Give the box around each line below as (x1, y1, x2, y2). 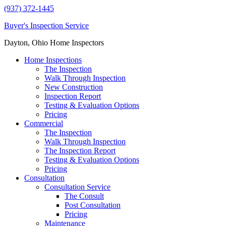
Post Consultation (65, 201, 121, 209)
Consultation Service (44, 183, 110, 191)
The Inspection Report (44, 146, 116, 155)
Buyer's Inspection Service (4, 21, 89, 30)
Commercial (24, 119, 63, 128)
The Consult (65, 192, 104, 200)
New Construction (44, 83, 103, 91)
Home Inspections (24, 55, 82, 64)
